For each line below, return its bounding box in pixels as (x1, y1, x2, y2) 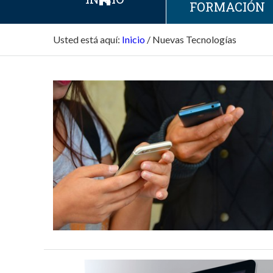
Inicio (122, 33, 145, 45)
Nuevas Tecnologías (152, 33, 236, 45)
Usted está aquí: (53, 33, 120, 45)
